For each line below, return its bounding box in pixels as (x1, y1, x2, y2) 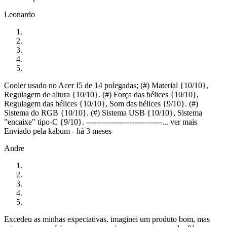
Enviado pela (4, 127, 48, 136)
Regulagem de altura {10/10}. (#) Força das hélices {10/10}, (4, 90, 199, 99)
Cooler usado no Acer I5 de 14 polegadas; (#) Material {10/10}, (4, 81, 208, 90)
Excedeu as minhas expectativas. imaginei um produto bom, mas (4, 215, 210, 224)
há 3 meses (77, 127, 111, 136)
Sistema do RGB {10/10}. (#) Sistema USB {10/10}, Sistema (4, 108, 202, 118)
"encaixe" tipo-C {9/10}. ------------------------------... (4, 118, 168, 127)
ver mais (170, 118, 197, 127)
